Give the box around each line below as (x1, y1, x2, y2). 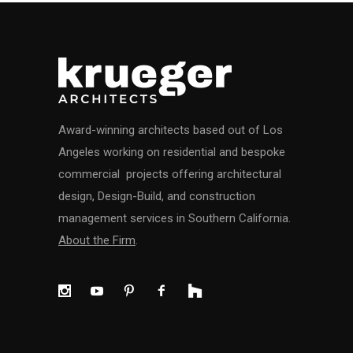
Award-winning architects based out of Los (58, 123, 283, 137)
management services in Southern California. (58, 211, 294, 225)
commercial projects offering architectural (58, 167, 281, 181)
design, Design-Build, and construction (58, 189, 255, 203)
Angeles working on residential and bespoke (58, 145, 285, 159)
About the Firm (58, 233, 136, 247)
